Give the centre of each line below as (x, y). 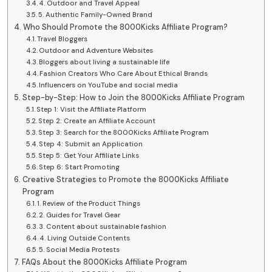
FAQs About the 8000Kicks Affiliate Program (104, 262)
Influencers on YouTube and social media (109, 86)
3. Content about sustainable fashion (103, 227)
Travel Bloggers (63, 39)
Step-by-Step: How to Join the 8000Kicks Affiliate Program (133, 98)
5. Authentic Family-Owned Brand (96, 15)
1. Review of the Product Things (89, 204)
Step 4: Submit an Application (91, 144)
